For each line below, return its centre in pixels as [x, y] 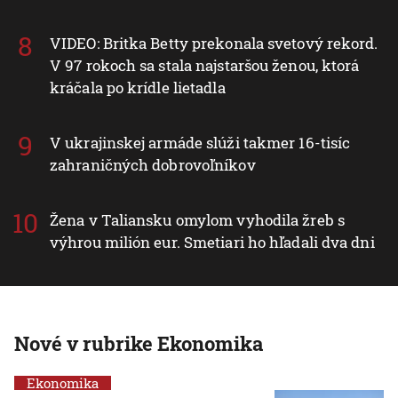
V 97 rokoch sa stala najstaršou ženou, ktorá [205, 65]
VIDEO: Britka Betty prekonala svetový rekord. [214, 43]
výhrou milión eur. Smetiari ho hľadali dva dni [212, 242]
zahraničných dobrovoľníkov [153, 164]
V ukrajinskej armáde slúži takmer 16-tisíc [200, 142]
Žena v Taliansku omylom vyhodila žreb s [197, 219]
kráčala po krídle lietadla [138, 87]
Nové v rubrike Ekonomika [139, 343]
